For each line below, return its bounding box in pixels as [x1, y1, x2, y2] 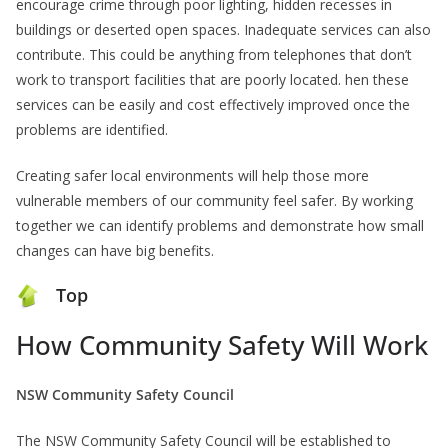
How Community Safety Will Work [16, 327, 428, 364]
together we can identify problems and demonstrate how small [16, 216, 424, 236]
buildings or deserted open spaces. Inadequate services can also [16, 20, 431, 40]
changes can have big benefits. [16, 241, 214, 261]
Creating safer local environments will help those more [16, 166, 369, 186]
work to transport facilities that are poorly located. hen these [16, 70, 409, 90]
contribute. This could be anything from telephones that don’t [16, 45, 412, 65]
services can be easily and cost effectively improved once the [16, 95, 410, 115]
